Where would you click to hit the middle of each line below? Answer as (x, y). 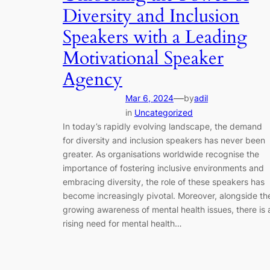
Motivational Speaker (143, 59)
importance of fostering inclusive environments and (163, 168)
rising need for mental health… (122, 224)
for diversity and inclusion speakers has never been (164, 140)
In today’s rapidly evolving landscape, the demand (162, 127)
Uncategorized (164, 113)
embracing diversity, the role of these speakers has (164, 182)
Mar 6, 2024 (149, 98)
